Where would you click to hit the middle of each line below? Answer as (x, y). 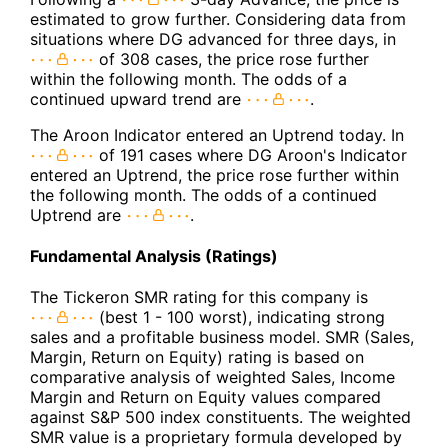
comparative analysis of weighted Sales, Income (212, 377)
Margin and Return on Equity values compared (205, 397)
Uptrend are (78, 214)
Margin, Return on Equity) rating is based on (197, 357)
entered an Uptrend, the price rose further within (214, 174)
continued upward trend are (138, 98)
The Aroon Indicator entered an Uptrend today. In (217, 134)
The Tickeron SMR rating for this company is (199, 297)
